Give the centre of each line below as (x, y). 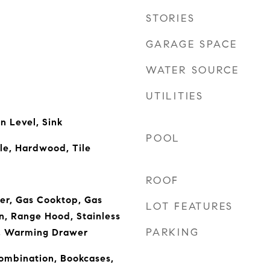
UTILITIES (175, 96)
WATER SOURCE (193, 70)
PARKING (173, 232)
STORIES (171, 18)
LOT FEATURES (190, 206)
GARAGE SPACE (192, 44)
